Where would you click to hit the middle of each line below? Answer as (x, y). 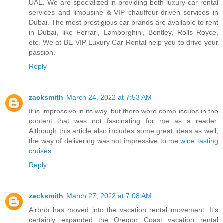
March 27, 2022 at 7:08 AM (109, 196)
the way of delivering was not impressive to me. (105, 141)
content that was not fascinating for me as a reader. (123, 121)
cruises (40, 151)
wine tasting (199, 141)
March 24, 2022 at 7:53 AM (109, 97)
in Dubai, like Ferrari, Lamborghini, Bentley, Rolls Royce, (123, 33)
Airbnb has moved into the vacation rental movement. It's (123, 210)
